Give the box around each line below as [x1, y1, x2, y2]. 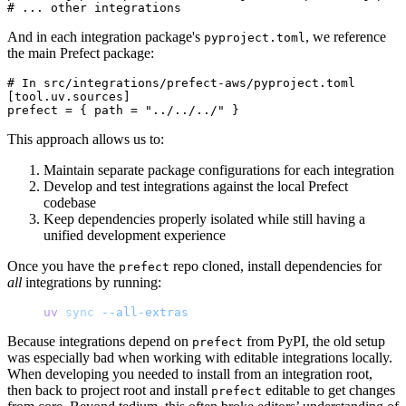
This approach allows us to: [7, 130, 164, 147]
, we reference [305, 28, 386, 44]
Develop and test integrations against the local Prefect [43, 178, 348, 194]
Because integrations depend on [7, 333, 192, 349]
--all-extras [94, 304, 188, 319]
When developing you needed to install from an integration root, [7, 365, 372, 382]
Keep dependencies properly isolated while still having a [43, 210, 365, 227]
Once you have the [7, 257, 119, 274]
